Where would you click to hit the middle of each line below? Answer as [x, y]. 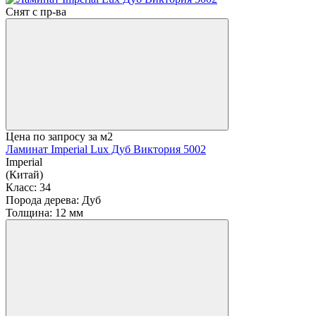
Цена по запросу [45, 137]
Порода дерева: [42, 200]
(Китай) [24, 175]
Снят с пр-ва [36, 12]
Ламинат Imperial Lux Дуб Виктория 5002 [106, 150]
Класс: [21, 188]
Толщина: [29, 213]
